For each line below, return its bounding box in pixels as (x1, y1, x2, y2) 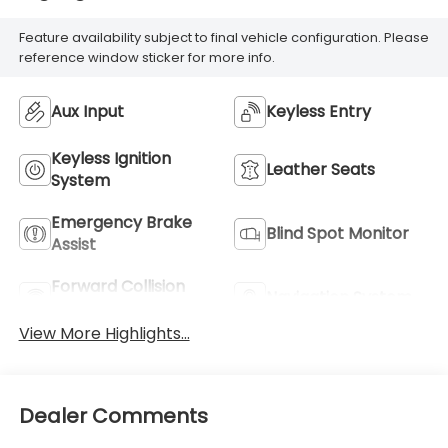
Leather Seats (266, 157, 375, 181)
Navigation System (266, 285, 412, 309)
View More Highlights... (18, 322, 190, 346)
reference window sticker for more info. (18, 47, 275, 67)
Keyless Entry (266, 99, 371, 123)
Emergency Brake (50, 210, 192, 234)
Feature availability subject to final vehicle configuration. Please (18, 27, 429, 47)
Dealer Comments (18, 401, 208, 430)
